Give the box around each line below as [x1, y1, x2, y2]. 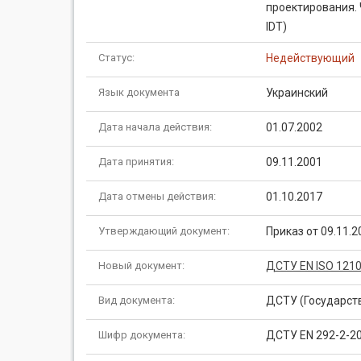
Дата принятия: [98, 156, 174, 168]
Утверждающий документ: [98, 225, 230, 237]
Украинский [265, 86, 328, 99]
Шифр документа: [98, 329, 185, 341]
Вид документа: [98, 294, 175, 306]
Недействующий [265, 52, 355, 64]
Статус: [98, 52, 135, 64]
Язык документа [98, 86, 180, 98]
